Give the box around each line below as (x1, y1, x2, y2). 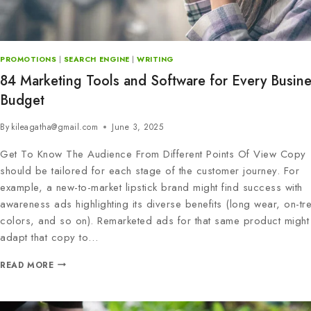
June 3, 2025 (112, 120, 164, 133)
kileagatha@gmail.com (11, 120, 99, 133)
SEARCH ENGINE (63, 53, 130, 65)
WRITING (137, 53, 174, 65)
